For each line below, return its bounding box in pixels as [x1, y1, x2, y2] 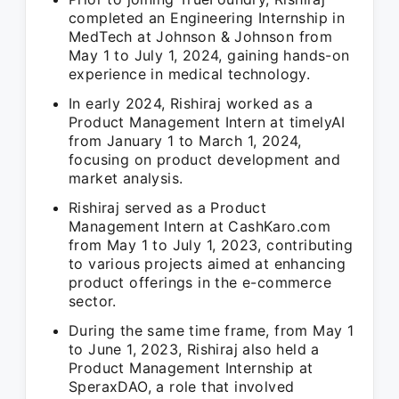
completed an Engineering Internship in [69, 9, 346, 27]
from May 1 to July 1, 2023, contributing [69, 236, 353, 254]
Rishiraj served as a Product [69, 199, 267, 216]
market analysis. [69, 169, 183, 187]
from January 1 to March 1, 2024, [69, 132, 302, 150]
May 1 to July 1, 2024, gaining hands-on [69, 46, 350, 64]
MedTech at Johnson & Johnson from [69, 28, 333, 45]
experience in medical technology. [69, 65, 311, 83]
